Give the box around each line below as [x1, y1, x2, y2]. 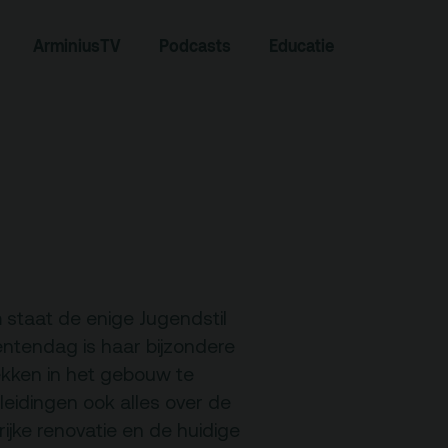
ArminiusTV [32, 34, 121, 57]
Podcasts [158, 34, 231, 57]
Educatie [269, 34, 335, 57]
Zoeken [48, 46, 146, 85]
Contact [48, 373, 153, 411]
